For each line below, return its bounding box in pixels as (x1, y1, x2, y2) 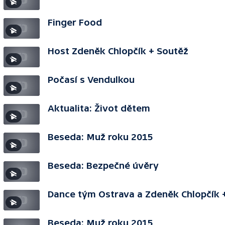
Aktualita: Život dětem (48, 103, 150, 114)
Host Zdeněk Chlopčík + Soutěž (48, 46, 188, 56)
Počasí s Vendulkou (48, 74, 135, 85)
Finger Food (48, 17, 102, 28)
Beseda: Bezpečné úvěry (48, 160, 159, 171)
